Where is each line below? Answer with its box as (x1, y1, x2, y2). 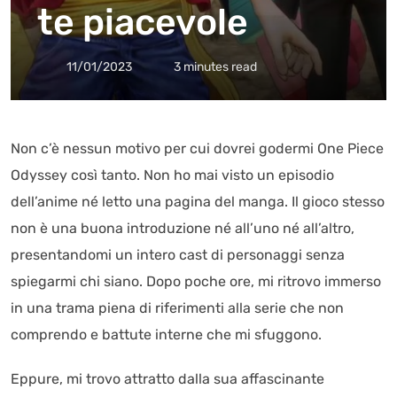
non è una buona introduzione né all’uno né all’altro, (11, 220, 354, 237)
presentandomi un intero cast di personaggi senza (11, 246, 345, 263)
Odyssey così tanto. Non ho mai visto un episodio (11, 167, 334, 183)
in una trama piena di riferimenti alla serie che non (11, 300, 344, 316)
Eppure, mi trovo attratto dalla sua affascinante (11, 370, 324, 387)
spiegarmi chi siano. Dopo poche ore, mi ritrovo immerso (11, 273, 381, 290)
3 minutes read (174, 59, 257, 74)
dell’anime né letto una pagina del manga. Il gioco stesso (11, 193, 385, 210)
